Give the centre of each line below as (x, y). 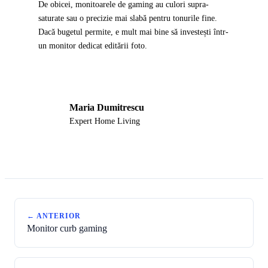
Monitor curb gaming (67, 228)
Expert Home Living (105, 121)
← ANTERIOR (54, 216)
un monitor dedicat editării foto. (93, 46)
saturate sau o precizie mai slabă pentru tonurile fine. (128, 18)
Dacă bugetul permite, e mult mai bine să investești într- (133, 32)
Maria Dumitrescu (107, 107)
